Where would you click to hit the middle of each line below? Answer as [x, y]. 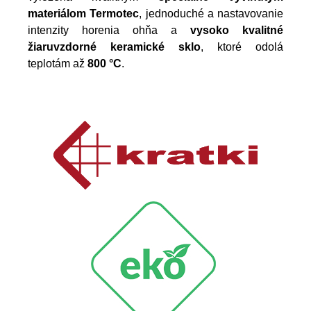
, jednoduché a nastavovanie [211, 13]
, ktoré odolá [242, 47]
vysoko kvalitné [237, 30]
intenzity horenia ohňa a [109, 30]
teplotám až [58, 63]
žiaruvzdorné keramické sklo [114, 47]
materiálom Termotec [84, 13]
